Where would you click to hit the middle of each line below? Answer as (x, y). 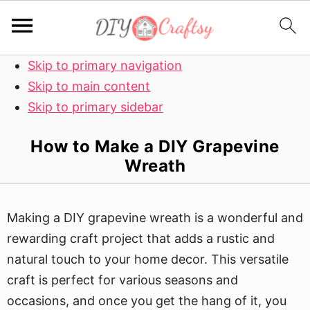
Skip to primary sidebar (95, 107)
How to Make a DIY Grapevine (155, 146)
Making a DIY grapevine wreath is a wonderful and (155, 218)
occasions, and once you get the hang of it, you (147, 301)
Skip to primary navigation (105, 65)
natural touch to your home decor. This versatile (148, 259)
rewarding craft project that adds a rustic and (141, 238)
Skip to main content (89, 86)
